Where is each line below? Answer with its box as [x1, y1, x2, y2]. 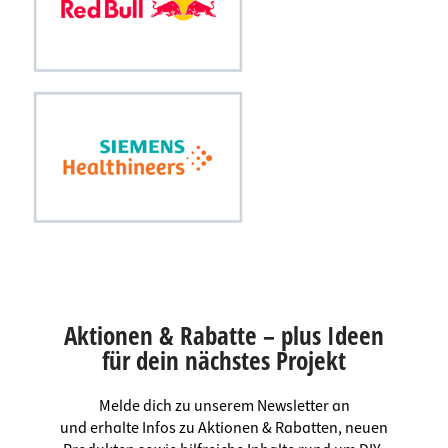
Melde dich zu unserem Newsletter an [98, 395, 350, 418]
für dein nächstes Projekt [102, 343, 346, 378]
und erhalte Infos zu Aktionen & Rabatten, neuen [60, 417, 388, 440]
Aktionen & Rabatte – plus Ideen [64, 318, 384, 353]
